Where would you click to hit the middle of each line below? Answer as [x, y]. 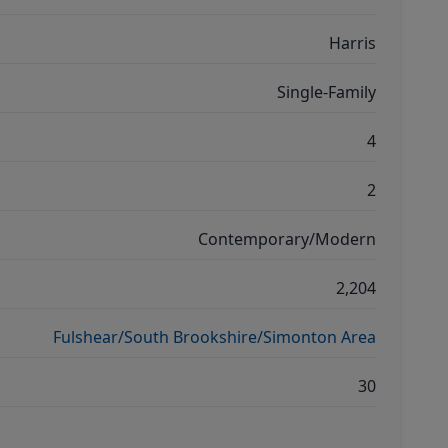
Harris [352, 43]
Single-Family [326, 92]
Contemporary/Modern [287, 239]
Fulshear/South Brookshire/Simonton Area [214, 337]
